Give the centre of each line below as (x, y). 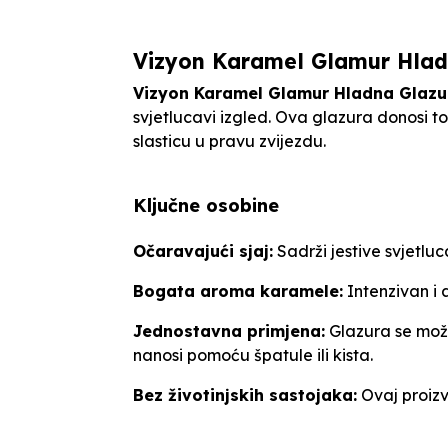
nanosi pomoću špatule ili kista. (253, 354)
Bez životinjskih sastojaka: (245, 394)
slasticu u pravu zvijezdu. (229, 140)
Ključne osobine (206, 205)
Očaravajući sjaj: (203, 250)
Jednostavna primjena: (229, 330)
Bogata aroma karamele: (238, 290)
